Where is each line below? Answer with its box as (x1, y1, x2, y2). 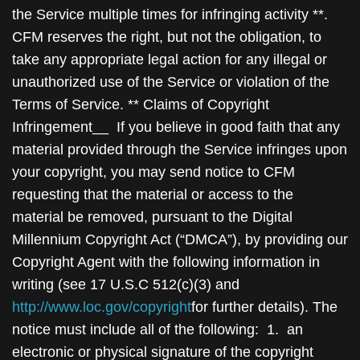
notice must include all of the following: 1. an (12, 321, 303, 337)
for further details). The (191, 299, 337, 315)
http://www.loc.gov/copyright (12, 299, 191, 315)
